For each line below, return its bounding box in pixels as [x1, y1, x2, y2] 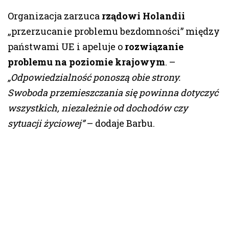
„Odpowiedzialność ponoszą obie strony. [8, 71, 180, 84]
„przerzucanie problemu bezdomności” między [8, 25, 220, 38]
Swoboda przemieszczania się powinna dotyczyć [8, 86, 218, 99]
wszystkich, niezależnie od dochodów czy [8, 102, 188, 114]
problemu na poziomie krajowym [8, 56, 165, 68]
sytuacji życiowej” [8, 117, 85, 130]
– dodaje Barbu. [85, 117, 155, 130]
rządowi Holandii [102, 10, 185, 22]
